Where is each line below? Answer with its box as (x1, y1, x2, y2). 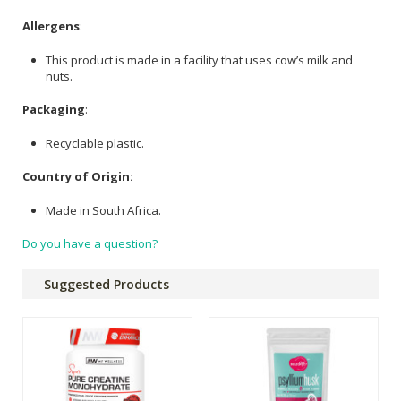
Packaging (22, 101, 85, 118)
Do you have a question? (22, 235, 158, 252)
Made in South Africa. (46, 201, 161, 218)
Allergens (22, 18, 80, 35)
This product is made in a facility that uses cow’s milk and (46, 51, 353, 68)
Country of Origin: (22, 168, 133, 185)
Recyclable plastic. (46, 134, 144, 151)
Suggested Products (44, 276, 169, 294)
